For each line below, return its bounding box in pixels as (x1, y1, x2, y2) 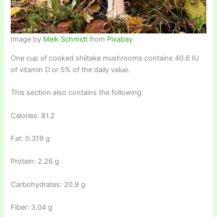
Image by (11, 35, 44, 44)
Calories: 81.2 (11, 111, 55, 120)
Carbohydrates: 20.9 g (11, 180, 86, 189)
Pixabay (107, 35, 133, 44)
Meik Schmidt (43, 35, 88, 44)
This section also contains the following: (11, 88, 144, 97)
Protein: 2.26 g (11, 157, 60, 166)
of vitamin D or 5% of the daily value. (11, 65, 130, 74)
